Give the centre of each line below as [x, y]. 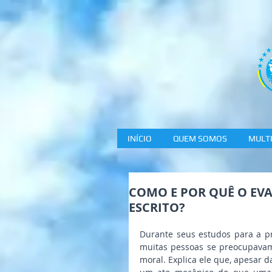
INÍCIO [140, 138]
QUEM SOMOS [200, 138]
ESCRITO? [157, 207]
